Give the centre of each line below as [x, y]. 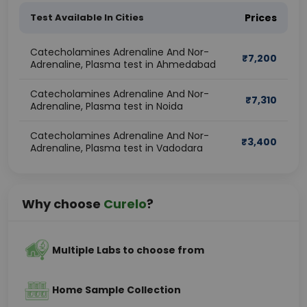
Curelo [125, 204]
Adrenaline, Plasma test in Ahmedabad [123, 64]
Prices [261, 18]
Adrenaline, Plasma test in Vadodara [116, 148]
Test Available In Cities [87, 17]
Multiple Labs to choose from [128, 250]
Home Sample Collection [116, 290]
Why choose [63, 204]
